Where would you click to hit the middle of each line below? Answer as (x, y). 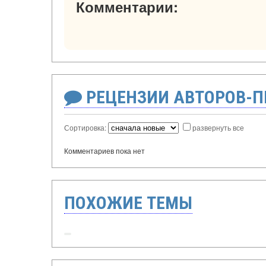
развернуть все (218, 128)
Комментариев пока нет (104, 151)
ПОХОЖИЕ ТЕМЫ (128, 203)
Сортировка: (86, 128)
